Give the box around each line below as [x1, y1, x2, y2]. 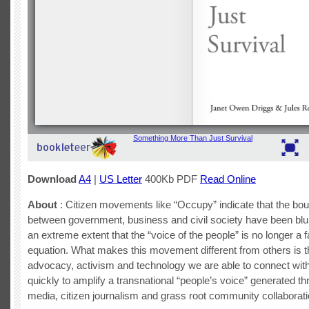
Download [28, 173, 77, 185]
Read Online [200, 173, 256, 185]
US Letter [99, 173, 142, 185]
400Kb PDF [142, 173, 200, 185]
